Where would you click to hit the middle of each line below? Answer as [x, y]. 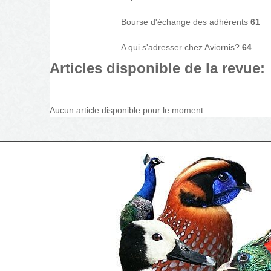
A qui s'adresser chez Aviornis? [181, 47]
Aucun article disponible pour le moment [126, 110]
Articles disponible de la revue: [157, 68]
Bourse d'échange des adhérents [186, 22]
